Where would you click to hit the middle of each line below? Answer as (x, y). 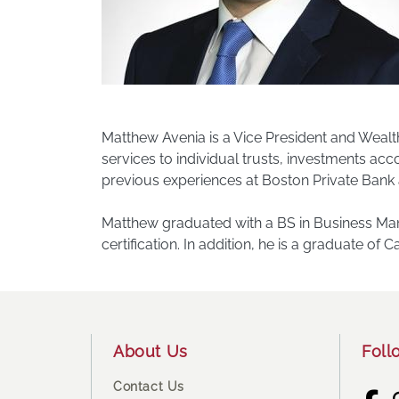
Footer (145, 313)
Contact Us (149, 386)
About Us (151, 352)
